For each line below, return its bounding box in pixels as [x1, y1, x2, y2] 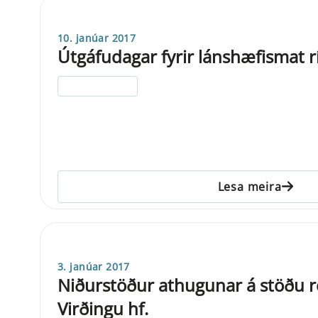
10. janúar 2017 [57, 31, 136, 45]
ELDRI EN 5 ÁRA [64, 79, 132, 92]
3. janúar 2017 [57, 259, 130, 273]
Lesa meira [217, 178, 282, 194]
